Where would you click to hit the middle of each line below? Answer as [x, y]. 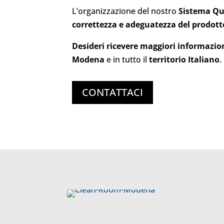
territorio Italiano [184, 59]
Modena [88, 59]
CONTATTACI [113, 92]
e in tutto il [127, 59]
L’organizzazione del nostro [125, 11]
